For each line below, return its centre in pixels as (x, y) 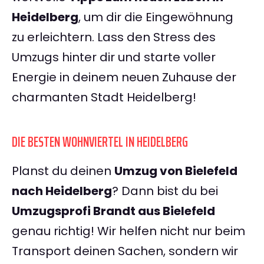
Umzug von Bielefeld (176, 171)
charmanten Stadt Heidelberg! (104, 98)
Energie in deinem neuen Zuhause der (124, 77)
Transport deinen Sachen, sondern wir (125, 251)
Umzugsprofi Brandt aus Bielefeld (113, 211)
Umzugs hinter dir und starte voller (114, 57)
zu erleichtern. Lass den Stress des (114, 37)
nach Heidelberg (62, 191)
